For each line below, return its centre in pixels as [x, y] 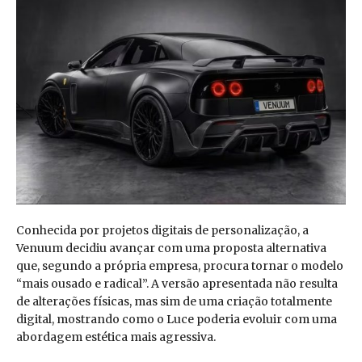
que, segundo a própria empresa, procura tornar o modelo [180, 266]
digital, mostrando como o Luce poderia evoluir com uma [177, 320]
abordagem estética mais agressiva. [116, 337]
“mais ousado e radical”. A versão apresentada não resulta [177, 284]
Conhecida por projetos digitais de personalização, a [162, 231]
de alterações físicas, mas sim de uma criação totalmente [174, 302]
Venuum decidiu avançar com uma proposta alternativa [171, 248]
